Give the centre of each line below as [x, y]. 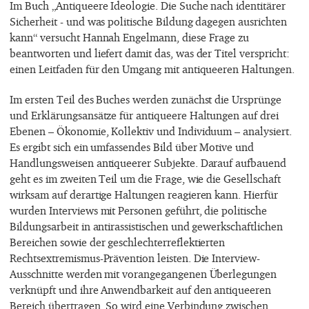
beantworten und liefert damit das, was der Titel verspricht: [150, 53]
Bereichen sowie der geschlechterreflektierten [118, 242]
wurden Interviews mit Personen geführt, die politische [138, 210]
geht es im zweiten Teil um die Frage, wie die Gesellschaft [145, 178]
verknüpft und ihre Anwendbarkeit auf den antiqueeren [140, 289]
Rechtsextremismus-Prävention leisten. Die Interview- [135, 258]
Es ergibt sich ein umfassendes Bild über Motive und [132, 147]
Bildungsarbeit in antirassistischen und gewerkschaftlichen [146, 226]
